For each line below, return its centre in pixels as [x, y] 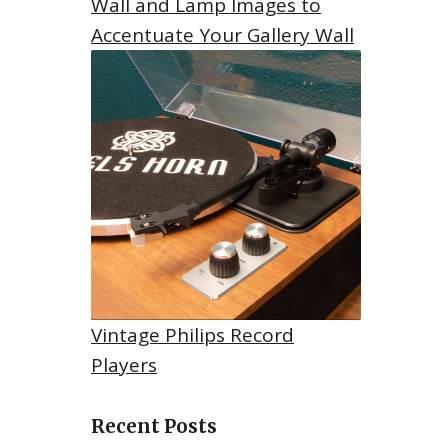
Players [124, 364]
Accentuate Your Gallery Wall [222, 34]
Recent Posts [154, 426]
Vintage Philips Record [192, 334]
